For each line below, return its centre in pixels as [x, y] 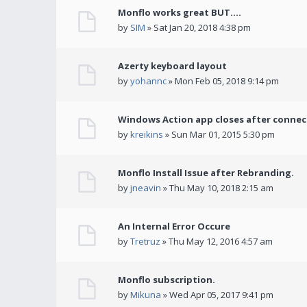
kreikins [147, 135]
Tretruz [145, 242]
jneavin [146, 188]
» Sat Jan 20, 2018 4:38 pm [198, 28]
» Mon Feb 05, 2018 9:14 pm [223, 81]
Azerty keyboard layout [172, 66]
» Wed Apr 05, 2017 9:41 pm [217, 295]
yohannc [148, 81]
